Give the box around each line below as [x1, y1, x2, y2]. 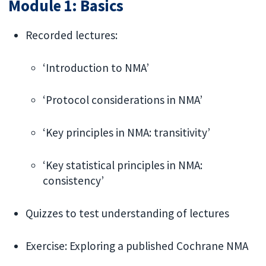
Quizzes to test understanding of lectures [26, 205, 230, 220]
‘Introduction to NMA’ [42, 60, 149, 75]
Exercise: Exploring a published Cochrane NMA [26, 238, 249, 253]
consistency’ [42, 173, 104, 188]
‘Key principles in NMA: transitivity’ [42, 125, 210, 140]
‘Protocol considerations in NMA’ [42, 93, 202, 107]
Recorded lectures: [26, 27, 118, 42]
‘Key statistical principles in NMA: [42, 158, 202, 173]
